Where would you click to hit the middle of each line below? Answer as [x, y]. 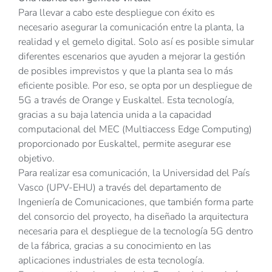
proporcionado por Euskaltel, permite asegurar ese [124, 144]
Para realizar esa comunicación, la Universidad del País [134, 173]
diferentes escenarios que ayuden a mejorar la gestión [132, 57]
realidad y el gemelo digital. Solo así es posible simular [136, 42]
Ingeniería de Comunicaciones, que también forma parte [136, 202]
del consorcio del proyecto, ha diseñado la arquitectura [133, 217]
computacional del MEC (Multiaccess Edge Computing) [135, 130]
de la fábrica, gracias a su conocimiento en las [115, 246]
